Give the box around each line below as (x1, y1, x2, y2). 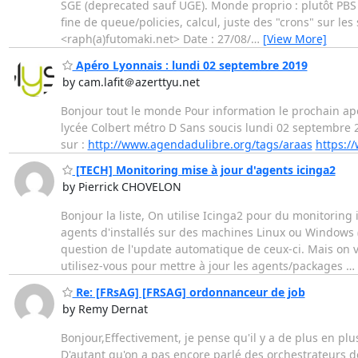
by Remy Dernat (62, 300, 148, 316)
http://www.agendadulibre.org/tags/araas (87, 136, 312, 152)
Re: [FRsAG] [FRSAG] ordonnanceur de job (72, 284, 305, 300)
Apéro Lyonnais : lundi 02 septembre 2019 (72, 57, 308, 73)
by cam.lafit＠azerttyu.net (62, 74, 200, 89)
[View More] (262, 31, 327, 47)
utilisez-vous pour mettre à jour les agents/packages (60, 258, 346, 274)
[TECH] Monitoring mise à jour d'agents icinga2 (72, 162, 336, 178)
